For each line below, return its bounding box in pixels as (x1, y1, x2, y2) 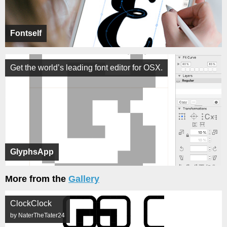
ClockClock (10, 199, 52, 208)
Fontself (10, 29, 42, 37)
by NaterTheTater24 (10, 212, 65, 219)
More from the (5, 174, 68, 184)
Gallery (68, 174, 99, 184)
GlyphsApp (10, 147, 54, 156)
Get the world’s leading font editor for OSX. (10, 63, 163, 72)
